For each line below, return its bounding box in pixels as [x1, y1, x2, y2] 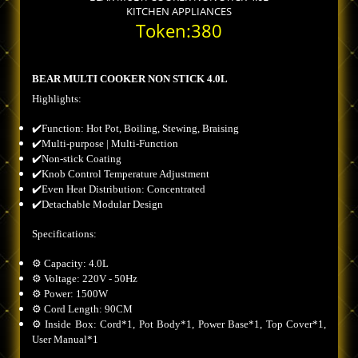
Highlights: [32, 93, 82, 105]
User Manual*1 [32, 333, 98, 346]
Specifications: [32, 228, 97, 241]
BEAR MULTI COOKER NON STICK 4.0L [32, 73, 228, 86]
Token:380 [136, 18, 222, 43]
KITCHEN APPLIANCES [126, 4, 232, 19]
